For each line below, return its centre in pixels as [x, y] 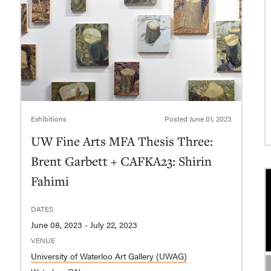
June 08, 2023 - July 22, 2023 [113, 225]
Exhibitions [48, 119]
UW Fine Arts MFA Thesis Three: [122, 141]
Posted [177, 119]
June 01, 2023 [211, 119]
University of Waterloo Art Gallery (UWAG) [109, 256]
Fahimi [50, 181]
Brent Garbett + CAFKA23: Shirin [121, 161]
